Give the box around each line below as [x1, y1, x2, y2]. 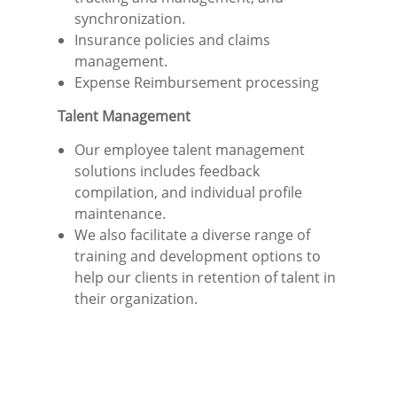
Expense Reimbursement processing [74, 73, 319, 93]
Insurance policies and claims [74, 30, 270, 51]
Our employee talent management [74, 140, 305, 160]
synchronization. [74, 9, 185, 29]
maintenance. [74, 204, 166, 224]
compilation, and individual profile [74, 183, 302, 203]
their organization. [74, 289, 198, 309]
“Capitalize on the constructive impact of [58, 357, 327, 378]
